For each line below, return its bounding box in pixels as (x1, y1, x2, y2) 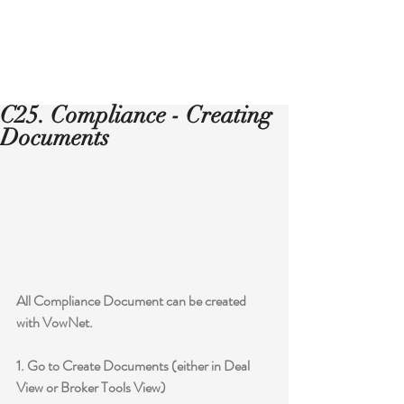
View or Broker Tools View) (16, 376, 166, 398)
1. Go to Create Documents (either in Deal (16, 354, 252, 376)
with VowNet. (16, 311, 93, 333)
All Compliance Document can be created (16, 289, 249, 311)
